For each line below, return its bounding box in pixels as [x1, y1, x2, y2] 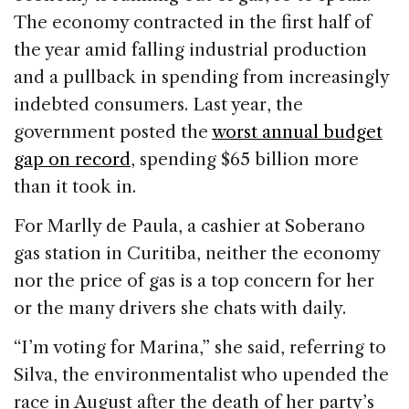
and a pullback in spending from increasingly [14, 66, 389, 88]
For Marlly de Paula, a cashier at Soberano [14, 215, 365, 236]
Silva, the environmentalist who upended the [14, 363, 389, 385]
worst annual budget [212, 121, 383, 142]
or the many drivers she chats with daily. [14, 297, 346, 319]
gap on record [14, 148, 131, 170]
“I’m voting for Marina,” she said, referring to [14, 336, 386, 358]
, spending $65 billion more [131, 148, 359, 170]
